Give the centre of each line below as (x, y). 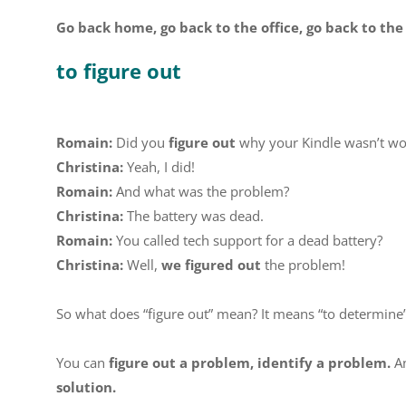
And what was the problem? (201, 191)
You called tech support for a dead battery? (247, 240)
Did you (140, 142)
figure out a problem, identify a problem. (250, 362)
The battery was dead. (193, 216)
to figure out (119, 71)
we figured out (211, 265)
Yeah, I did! (159, 167)
